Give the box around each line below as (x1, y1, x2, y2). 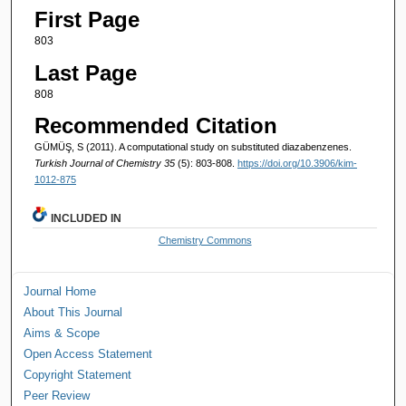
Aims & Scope (24, 325, 101, 340)
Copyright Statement (24, 367, 132, 382)
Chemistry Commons (158, 234, 252, 246)
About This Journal (24, 304, 123, 319)
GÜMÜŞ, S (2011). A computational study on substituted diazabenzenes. (34, 140, 352, 152)
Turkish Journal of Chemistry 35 (34, 157, 178, 169)
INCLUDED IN (51, 211, 122, 225)
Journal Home (24, 284, 97, 298)
